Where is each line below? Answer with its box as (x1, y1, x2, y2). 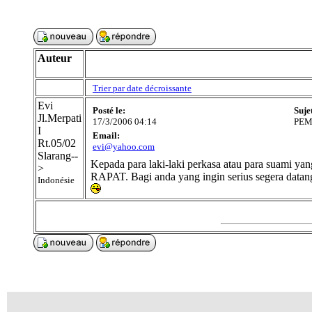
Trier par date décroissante (93, 83, 192, 93)
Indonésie (38, 175, 75, 185)
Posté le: (93, 105, 125, 116)
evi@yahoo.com (93, 141, 155, 152)
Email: (93, 130, 120, 141)
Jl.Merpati (38, 112, 81, 124)
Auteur (38, 52, 72, 64)
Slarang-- (38, 150, 78, 162)
